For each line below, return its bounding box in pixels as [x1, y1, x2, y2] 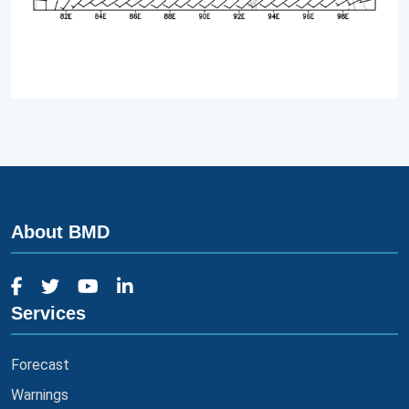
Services [11, 302, 86, 323]
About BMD [11, 221, 110, 242]
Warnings [11, 385, 68, 404]
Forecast [11, 355, 69, 373]
